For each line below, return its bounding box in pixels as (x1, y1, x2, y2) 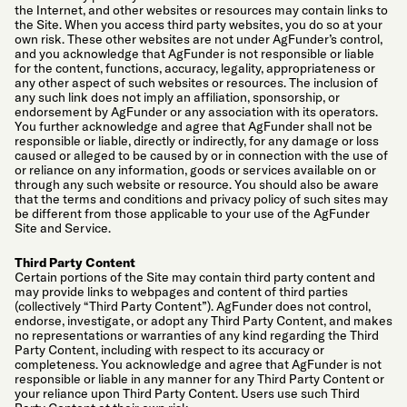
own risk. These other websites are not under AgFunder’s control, (15, 31, 382, 48)
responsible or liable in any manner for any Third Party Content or (15, 370, 384, 387)
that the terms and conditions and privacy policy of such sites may (15, 191, 388, 208)
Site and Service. (15, 220, 111, 237)
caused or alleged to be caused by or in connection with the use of (15, 147, 388, 164)
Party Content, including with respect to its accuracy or (15, 341, 324, 358)
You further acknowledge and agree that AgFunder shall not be (15, 118, 372, 135)
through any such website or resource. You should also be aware (15, 176, 379, 194)
